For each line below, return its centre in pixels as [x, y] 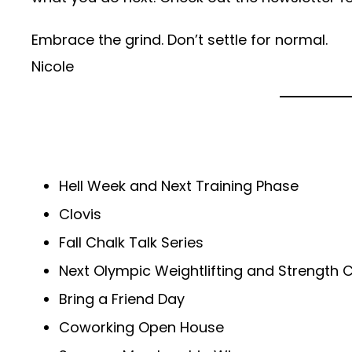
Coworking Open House [141, 328]
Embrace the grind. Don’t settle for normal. [180, 40]
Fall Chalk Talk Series [131, 243]
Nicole [53, 67]
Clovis [80, 214]
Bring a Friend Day [122, 299]
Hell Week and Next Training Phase [179, 186]
